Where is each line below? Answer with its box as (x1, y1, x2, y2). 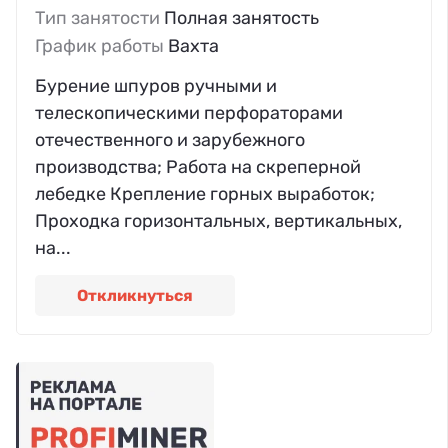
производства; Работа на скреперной (35, 155, 361, 178)
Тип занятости (35, 7, 164, 30)
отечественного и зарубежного (35, 128, 305, 151)
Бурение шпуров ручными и (35, 74, 277, 97)
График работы (35, 35, 168, 58)
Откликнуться (77, 285, 193, 305)
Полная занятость (164, 7, 319, 30)
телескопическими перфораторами (35, 101, 343, 124)
